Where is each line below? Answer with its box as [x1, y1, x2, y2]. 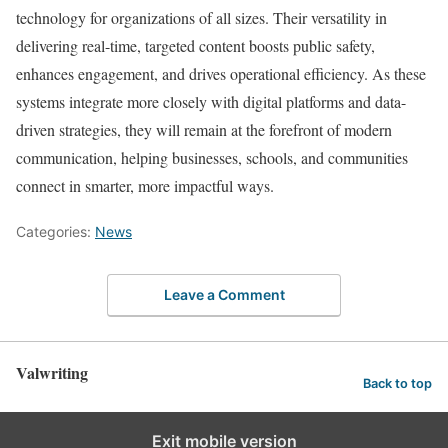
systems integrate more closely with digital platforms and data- [16, 91, 406, 113]
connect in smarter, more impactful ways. [16, 175, 274, 197]
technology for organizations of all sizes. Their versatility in [16, 7, 387, 29]
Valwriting [16, 360, 88, 384]
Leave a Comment [163, 285, 285, 303]
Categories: [16, 223, 95, 241]
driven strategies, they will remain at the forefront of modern [16, 119, 392, 141]
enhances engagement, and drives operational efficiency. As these [16, 63, 426, 85]
